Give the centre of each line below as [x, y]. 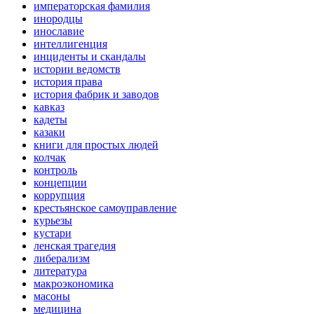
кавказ [49, 107]
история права [68, 82]
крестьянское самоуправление [105, 208]
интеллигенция [70, 44]
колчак [50, 158]
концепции [60, 183]
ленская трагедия [75, 246]
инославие [59, 32]
